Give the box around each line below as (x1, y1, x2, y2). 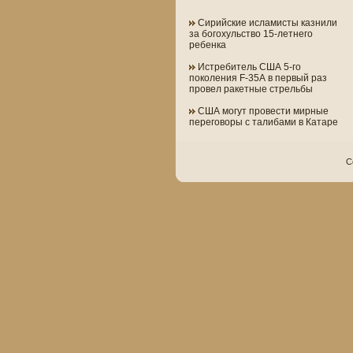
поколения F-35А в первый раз (189, 72, 327, 84)
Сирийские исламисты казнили (195, 17, 337, 28)
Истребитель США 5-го (195, 61, 301, 72)
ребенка (189, 39, 226, 50)
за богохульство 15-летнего (189, 28, 313, 39)
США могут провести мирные (195, 106, 329, 117)
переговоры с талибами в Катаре (189, 117, 338, 128)
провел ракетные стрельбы (189, 84, 313, 95)
